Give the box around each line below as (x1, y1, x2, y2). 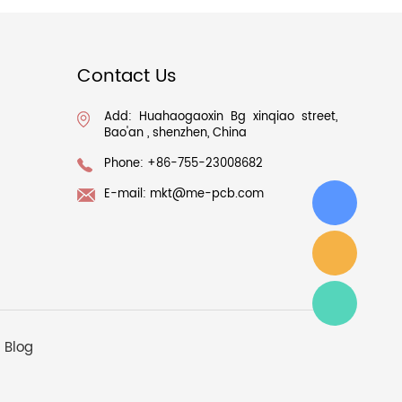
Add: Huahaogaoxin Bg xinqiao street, (104, 108, 338, 127)
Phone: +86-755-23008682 (104, 154, 264, 173)
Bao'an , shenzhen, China (104, 124, 248, 143)
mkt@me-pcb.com (150, 185, 265, 204)
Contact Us (77, 62, 178, 92)
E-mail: (104, 185, 151, 204)
